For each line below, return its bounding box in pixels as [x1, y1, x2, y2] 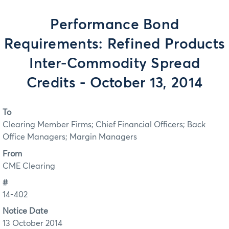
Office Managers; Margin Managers [3, 133, 137, 142]
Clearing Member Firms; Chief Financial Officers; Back [3, 121, 205, 129]
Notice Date [3, 207, 48, 216]
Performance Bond [50, 18, 179, 32]
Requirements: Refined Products [4, 37, 225, 52]
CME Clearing [3, 162, 55, 170]
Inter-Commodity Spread [29, 57, 200, 71]
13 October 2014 [3, 219, 62, 228]
